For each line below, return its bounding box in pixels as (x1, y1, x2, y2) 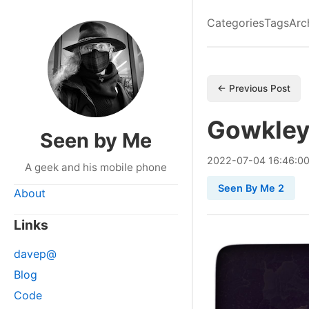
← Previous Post (217, 83, 290, 94)
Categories (207, 16, 264, 30)
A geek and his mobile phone (25, 161, 167, 174)
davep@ (14, 247, 57, 261)
